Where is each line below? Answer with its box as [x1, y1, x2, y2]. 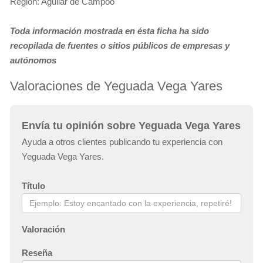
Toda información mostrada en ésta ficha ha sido [10, 26, 209, 36]
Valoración [22, 224, 65, 235]
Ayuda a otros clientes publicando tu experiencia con [22, 137, 222, 147]
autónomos [10, 55, 56, 66]
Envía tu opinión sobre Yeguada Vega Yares [22, 120, 241, 132]
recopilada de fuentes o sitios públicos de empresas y [10, 41, 230, 51]
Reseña [22, 248, 52, 258]
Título [22, 181, 45, 191]
